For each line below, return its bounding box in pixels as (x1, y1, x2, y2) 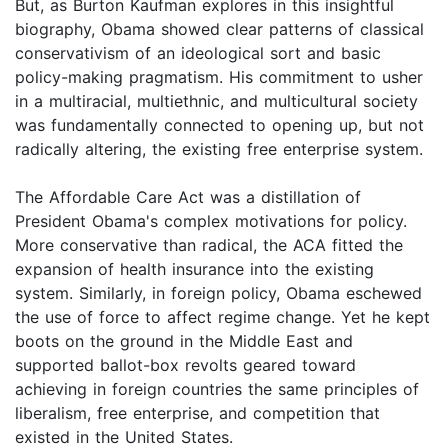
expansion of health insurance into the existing (15, 259, 374, 280)
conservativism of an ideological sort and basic (15, 43, 381, 64)
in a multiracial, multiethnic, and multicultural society (15, 91, 418, 112)
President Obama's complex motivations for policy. (15, 211, 407, 232)
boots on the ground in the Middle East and (15, 331, 353, 352)
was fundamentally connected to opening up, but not (15, 115, 424, 136)
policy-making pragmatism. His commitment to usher (15, 67, 423, 88)
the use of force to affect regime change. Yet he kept (15, 307, 430, 328)
